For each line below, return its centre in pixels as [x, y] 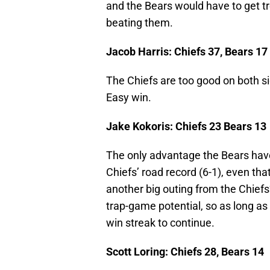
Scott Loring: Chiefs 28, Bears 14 [185, 252]
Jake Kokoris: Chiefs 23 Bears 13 [186, 127]
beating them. [140, 23]
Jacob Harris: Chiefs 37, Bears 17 [187, 52]
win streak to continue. [160, 223]
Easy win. [129, 98]
